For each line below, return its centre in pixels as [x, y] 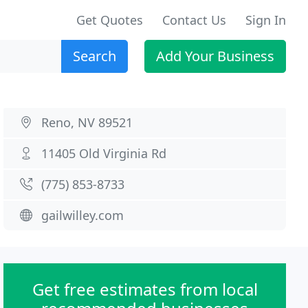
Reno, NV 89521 [87, 122]
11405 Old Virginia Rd [104, 153]
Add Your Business [215, 56]
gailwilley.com [83, 215]
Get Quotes [110, 20]
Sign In [266, 20]
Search [95, 56]
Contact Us [194, 20]
